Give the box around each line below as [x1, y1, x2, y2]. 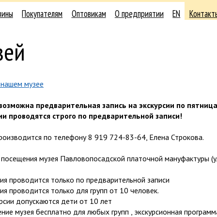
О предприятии [114, 8, 164, 20]
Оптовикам [71, 8, 106, 20]
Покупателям [22, 8, 63, 20]
